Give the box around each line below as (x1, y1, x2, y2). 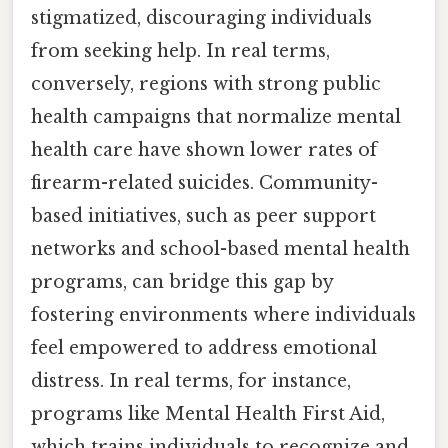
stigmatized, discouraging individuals (31, 6, 372, 29)
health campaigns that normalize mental (31, 105, 401, 128)
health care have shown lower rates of (31, 138, 377, 161)
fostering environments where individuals (31, 303, 416, 326)
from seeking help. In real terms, (31, 39, 330, 62)
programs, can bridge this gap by (31, 270, 333, 293)
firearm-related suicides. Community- (31, 171, 378, 194)
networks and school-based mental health (31, 237, 410, 260)
